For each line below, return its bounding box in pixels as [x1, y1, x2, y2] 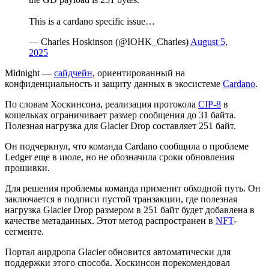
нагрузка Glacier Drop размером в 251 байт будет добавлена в [5, 204, 255, 215]
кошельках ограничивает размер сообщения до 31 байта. [5, 109, 236, 120]
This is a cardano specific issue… [29, 16, 155, 26]
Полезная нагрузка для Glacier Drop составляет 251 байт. [5, 120, 236, 131]
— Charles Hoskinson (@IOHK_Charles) [29, 36, 190, 47]
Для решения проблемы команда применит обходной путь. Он [5, 183, 261, 193]
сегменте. [5, 226, 44, 237]
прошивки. [5, 162, 50, 173]
